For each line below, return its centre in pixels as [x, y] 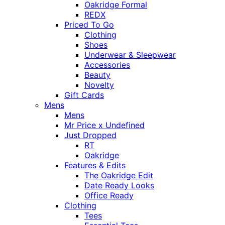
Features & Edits [95, 165]
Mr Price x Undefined [104, 125]
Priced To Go [89, 25]
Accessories [107, 65]
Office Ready [109, 196]
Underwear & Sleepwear [130, 55]
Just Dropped [90, 135]
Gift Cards [84, 95]
